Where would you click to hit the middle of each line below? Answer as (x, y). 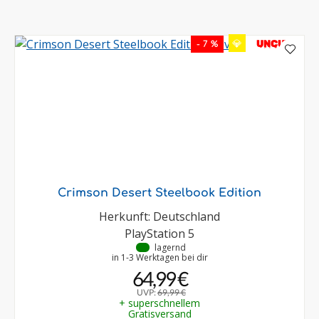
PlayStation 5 (159, 233)
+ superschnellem (159, 303)
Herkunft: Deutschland (159, 216)
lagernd (170, 247)
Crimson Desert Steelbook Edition (159, 193)
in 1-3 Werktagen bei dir (159, 257)
